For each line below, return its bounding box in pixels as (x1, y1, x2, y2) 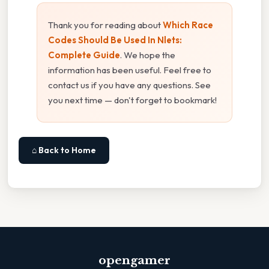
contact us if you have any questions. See (48, 79, 211, 91)
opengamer (98, 253, 171, 268)
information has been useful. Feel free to (48, 64, 211, 76)
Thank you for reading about (48, 19, 163, 31)
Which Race (163, 19, 213, 31)
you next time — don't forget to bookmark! (48, 94, 217, 106)
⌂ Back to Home (32, 145, 96, 156)
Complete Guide (48, 49, 120, 61)
